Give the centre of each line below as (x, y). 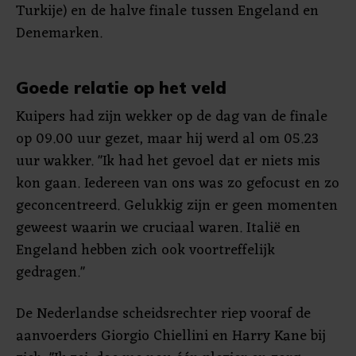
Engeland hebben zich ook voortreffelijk (145, 250)
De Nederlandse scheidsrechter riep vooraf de (163, 314)
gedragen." (50, 273)
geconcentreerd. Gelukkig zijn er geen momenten (177, 206)
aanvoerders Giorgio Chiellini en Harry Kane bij (171, 336)
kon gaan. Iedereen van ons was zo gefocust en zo (178, 184)
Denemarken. (59, 33)
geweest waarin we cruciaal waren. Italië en (158, 228)
